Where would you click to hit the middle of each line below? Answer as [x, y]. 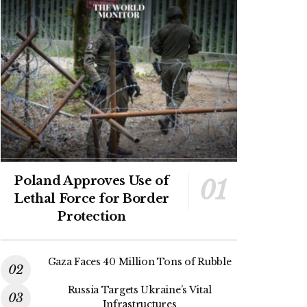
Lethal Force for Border [91, 198]
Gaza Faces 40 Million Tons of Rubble [139, 261]
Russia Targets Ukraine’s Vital [139, 290]
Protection [91, 216]
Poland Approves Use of [91, 181]
